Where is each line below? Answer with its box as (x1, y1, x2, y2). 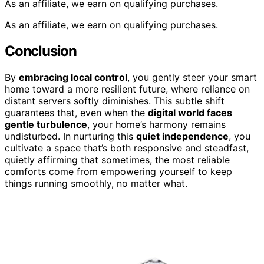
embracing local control (19, 71, 127, 83)
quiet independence (136, 130, 229, 142)
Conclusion (5, 42, 77, 60)
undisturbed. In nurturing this (5, 130, 136, 142)
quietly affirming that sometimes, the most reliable (5, 153, 230, 166)
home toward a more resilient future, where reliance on (5, 82, 250, 95)
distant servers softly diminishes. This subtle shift (5, 94, 225, 107)
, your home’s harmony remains (87, 118, 226, 130)
